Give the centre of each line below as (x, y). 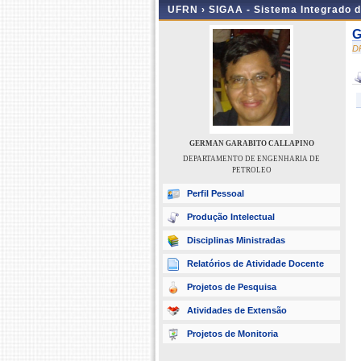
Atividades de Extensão (237, 310)
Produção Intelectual (231, 217)
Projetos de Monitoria (232, 334)
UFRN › (188, 10)
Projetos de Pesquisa (232, 287)
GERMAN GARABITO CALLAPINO (251, 143)
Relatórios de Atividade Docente (255, 263)
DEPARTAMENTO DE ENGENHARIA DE (251, 159)
